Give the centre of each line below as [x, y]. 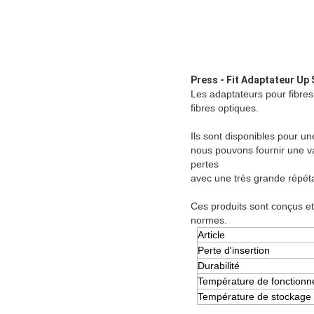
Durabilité [219, 266]
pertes [205, 164]
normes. [209, 220]
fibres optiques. [225, 108]
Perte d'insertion [234, 251]
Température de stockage [254, 297]
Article [211, 235]
